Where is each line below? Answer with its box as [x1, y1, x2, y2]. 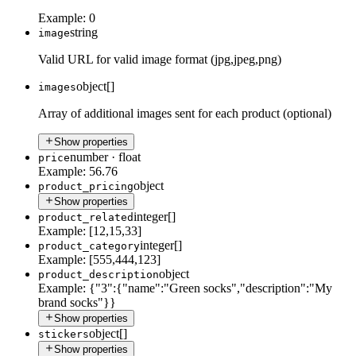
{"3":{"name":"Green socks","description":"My [89, 281, 332, 295]
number [70, 149, 108, 164]
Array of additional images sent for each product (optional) [38, 106, 331, 120]
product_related [38, 211, 133, 223]
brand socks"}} [38, 295, 116, 309]
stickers [38, 327, 89, 340]
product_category [38, 239, 140, 252]
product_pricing [38, 180, 133, 192]
